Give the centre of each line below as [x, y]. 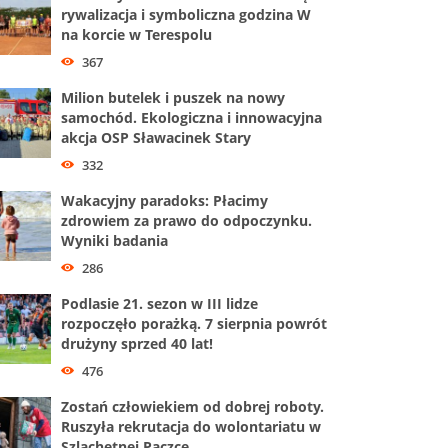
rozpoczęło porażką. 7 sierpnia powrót [194, 323]
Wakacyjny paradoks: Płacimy [164, 200]
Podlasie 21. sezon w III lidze [159, 303]
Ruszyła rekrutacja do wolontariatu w [191, 426]
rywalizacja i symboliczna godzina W [186, 14]
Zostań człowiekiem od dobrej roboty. [192, 406]
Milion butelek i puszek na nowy [173, 97]
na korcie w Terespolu [136, 34]
